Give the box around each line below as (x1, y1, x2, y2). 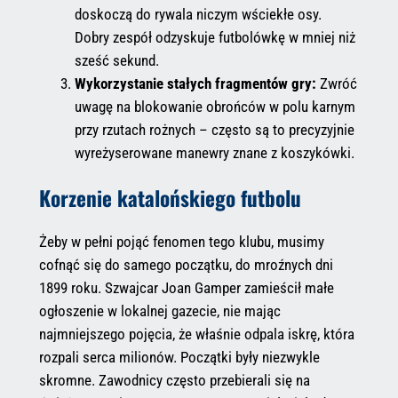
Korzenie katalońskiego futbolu (38, 181, 301, 213)
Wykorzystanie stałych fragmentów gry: (74, 75, 316, 93)
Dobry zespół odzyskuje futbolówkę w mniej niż (74, 28, 355, 47)
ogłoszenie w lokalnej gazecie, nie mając (38, 301, 281, 320)
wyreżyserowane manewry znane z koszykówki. (74, 144, 354, 163)
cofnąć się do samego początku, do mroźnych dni (38, 255, 333, 274)
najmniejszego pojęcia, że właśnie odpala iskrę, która (38, 324, 354, 343)
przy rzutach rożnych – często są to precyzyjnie (74, 121, 354, 139)
